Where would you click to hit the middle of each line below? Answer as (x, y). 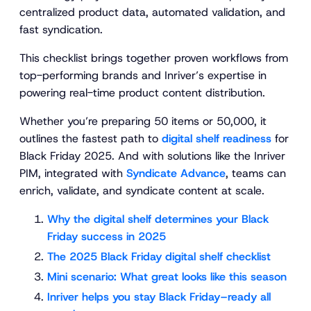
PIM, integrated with (73, 174)
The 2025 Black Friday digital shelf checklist (159, 257)
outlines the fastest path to (91, 139)
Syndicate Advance (176, 174)
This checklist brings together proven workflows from (154, 58)
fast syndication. (63, 30)
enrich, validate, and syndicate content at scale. (144, 191)
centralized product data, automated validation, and (152, 12)
